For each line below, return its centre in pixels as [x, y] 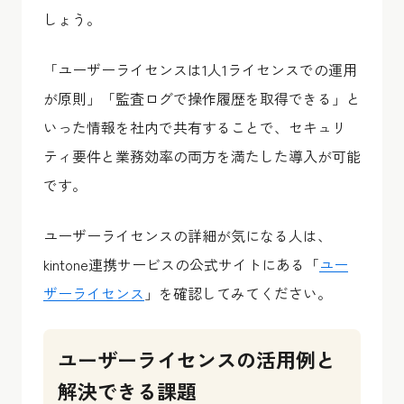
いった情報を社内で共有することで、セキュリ [195, 127]
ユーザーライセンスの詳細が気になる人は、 [188, 235]
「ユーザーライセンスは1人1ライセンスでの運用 [200, 69]
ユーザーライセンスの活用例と [197, 358]
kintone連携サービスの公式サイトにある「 [181, 264]
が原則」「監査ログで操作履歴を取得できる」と [202, 98]
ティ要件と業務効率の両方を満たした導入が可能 [202, 156]
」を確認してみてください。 [238, 293]
